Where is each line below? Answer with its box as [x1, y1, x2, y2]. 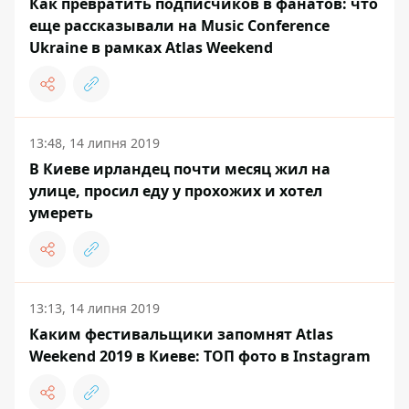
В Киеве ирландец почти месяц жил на [29, 159, 330, 180]
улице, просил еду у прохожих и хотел [29, 181, 322, 202]
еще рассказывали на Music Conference [29, 16, 330, 37]
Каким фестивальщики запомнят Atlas [29, 324, 333, 345]
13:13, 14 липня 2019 [29, 299, 160, 318]
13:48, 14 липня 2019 [29, 134, 160, 152]
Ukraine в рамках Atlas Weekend [29, 37, 273, 58]
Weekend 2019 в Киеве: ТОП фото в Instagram [29, 346, 371, 367]
